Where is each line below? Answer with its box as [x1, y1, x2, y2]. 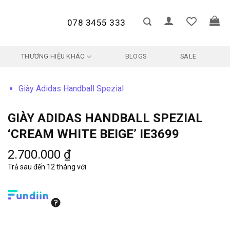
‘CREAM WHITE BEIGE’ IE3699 [8, 127, 179, 142]
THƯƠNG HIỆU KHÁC [21, 52, 85, 60]
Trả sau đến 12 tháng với [8, 163, 86, 171]
